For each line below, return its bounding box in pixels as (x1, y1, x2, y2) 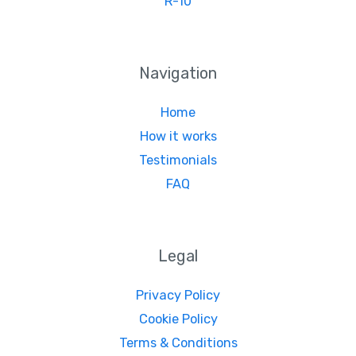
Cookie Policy (138, 311, 218, 327)
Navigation (139, 63, 217, 83)
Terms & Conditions (118, 335, 238, 351)
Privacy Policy (136, 288, 220, 304)
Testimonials (139, 153, 217, 168)
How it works (139, 129, 217, 145)
